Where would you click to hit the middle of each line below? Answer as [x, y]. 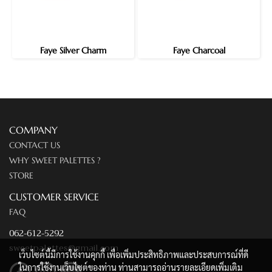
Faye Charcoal [199, 50]
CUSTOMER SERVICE [54, 197]
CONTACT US [35, 145]
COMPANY [33, 130]
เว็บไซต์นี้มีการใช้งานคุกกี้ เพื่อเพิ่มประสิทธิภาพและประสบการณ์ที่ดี [134, 254]
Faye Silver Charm [73, 50]
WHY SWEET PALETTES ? [55, 160]
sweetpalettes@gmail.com [64, 248]
